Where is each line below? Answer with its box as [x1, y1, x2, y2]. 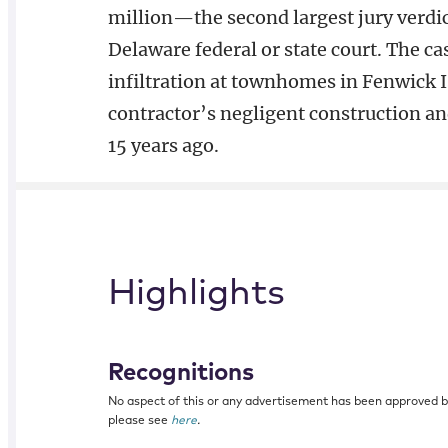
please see [107, 415, 171, 427]
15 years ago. [107, 134, 219, 157]
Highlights [107, 276, 285, 312]
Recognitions [107, 361, 254, 385]
